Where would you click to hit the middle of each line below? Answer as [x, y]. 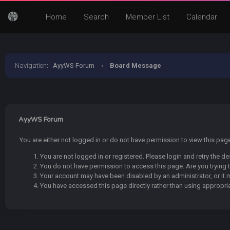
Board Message [136, 65]
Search [96, 17]
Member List [148, 17]
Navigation [31, 65]
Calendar [202, 17]
